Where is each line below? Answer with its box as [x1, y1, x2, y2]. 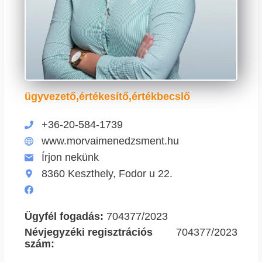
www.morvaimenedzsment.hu [42, 135, 179, 147]
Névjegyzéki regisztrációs [25, 226, 153, 239]
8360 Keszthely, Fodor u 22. [42, 168, 173, 180]
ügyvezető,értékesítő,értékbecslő [25, 91, 190, 103]
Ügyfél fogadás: [25, 211, 106, 223]
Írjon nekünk [42, 151, 99, 164]
